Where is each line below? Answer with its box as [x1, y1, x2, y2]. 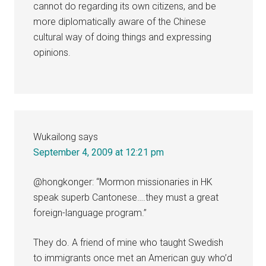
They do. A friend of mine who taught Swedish [33, 236, 224, 248]
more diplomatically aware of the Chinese [33, 15, 207, 27]
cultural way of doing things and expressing [33, 31, 212, 43]
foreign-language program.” [33, 207, 147, 218]
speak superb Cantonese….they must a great [33, 191, 219, 203]
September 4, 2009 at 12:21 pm [33, 146, 164, 158]
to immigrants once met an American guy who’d [33, 252, 233, 264]
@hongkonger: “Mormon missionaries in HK [33, 176, 213, 188]
